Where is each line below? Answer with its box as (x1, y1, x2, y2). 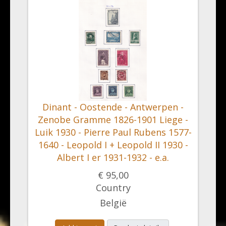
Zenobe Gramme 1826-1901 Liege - (38, 114, 188, 126)
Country (95, 182, 131, 194)
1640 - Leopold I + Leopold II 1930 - (38, 139, 188, 151)
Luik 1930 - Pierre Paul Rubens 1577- (34, 126, 192, 138)
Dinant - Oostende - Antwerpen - (42, 101, 184, 113)
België (99, 197, 127, 209)
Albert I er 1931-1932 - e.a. (57, 151, 169, 163)
